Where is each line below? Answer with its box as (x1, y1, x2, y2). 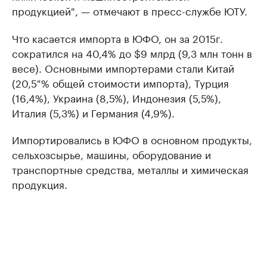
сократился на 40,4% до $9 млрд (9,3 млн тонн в (12, 45, 252, 61)
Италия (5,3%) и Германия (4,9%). (12, 104, 175, 120)
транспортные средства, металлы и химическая (12, 161, 249, 177)
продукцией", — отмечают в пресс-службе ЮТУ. (12, 2, 247, 18)
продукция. (12, 176, 67, 192)
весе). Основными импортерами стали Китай (12, 60, 234, 76)
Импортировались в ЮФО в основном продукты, (12, 131, 252, 147)
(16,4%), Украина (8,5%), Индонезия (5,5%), (12, 89, 221, 105)
